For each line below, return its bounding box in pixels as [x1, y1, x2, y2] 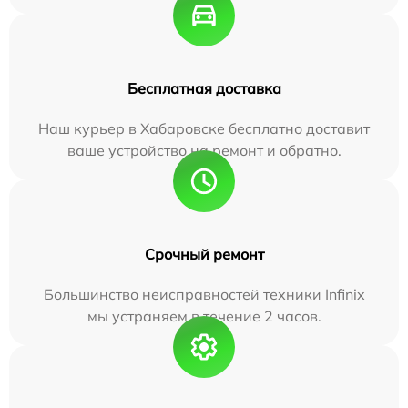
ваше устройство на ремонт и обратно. [66, 140, 342, 159]
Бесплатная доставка [127, 78, 281, 97]
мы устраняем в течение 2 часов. [87, 306, 321, 325]
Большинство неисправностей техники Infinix [43, 284, 365, 303]
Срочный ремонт [144, 244, 264, 263]
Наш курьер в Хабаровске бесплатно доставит [38, 118, 370, 138]
